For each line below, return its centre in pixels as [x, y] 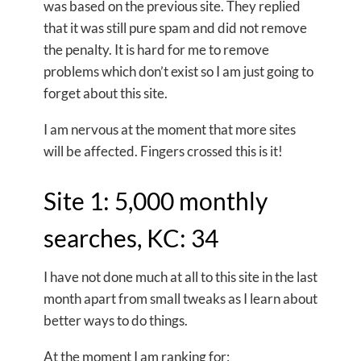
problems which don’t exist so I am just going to [178, 71]
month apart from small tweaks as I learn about [180, 299]
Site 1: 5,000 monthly [156, 201]
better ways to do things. [116, 320]
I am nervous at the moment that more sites [170, 129]
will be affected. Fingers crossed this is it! [163, 151]
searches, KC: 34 [131, 238]
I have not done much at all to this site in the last [180, 277]
